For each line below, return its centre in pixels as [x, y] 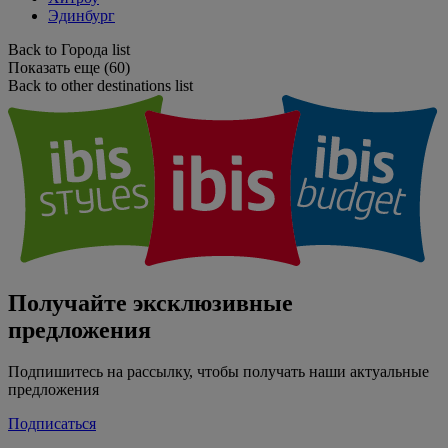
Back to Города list [69, 49]
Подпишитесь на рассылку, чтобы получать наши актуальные [218, 372]
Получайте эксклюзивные [150, 302]
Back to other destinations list [100, 85]
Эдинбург [81, 15]
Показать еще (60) [69, 67]
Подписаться [52, 424]
